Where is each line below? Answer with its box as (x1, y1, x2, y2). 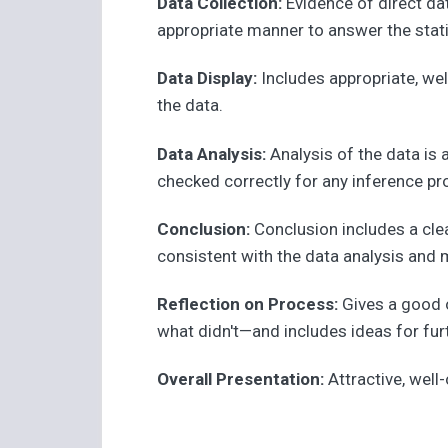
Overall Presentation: (157, 369, 329, 390)
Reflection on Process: (157, 294, 343, 315)
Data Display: (157, 68, 262, 89)
